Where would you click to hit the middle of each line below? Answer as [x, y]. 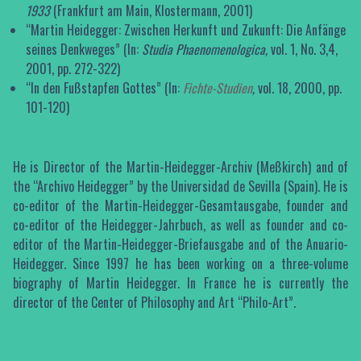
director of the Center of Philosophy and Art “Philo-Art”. [154, 302]
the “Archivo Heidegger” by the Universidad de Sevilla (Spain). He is [180, 186]
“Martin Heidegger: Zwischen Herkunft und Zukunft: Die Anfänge [185, 30]
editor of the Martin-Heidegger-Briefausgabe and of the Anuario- [180, 244]
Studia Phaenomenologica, [206, 49]
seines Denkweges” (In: [83, 49]
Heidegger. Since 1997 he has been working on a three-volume [180, 263]
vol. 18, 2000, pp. [299, 88]
